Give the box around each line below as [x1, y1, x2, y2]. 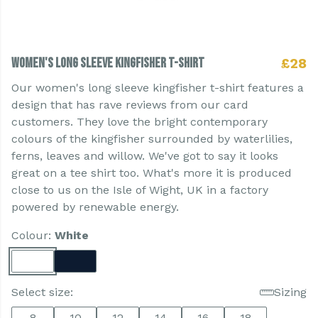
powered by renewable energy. [11, 200, 179, 214]
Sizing [274, 285, 307, 299]
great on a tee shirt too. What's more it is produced [11, 166, 292, 180]
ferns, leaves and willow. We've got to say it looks [11, 149, 278, 163]
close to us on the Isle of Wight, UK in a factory [11, 183, 268, 197]
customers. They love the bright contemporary [11, 115, 268, 128]
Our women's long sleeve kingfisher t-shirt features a [11, 81, 304, 94]
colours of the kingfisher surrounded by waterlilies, [11, 132, 292, 146]
